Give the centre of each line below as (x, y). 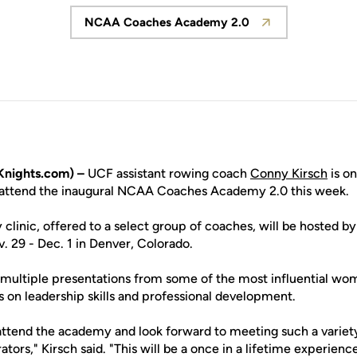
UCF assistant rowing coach (167, 173)
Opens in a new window (245, 30)
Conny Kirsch (289, 173)
